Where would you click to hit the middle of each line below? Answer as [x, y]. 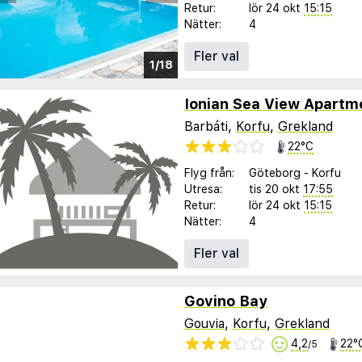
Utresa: [203, 189]
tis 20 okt [274, 189]
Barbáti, [210, 126]
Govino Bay [226, 301]
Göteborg [275, 173]
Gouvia [204, 323]
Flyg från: [209, 173]
